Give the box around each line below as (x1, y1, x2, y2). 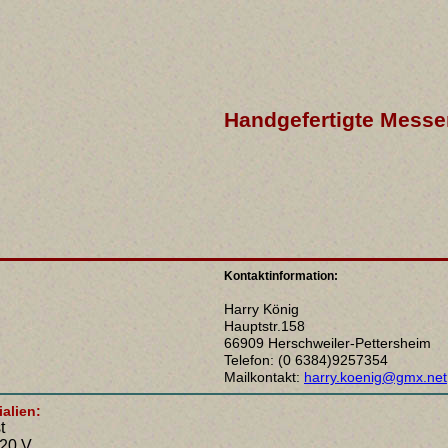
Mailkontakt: (224, 369, 304, 385)
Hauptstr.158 (224, 318, 305, 334)
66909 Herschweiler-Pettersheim (224, 335, 431, 351)
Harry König (224, 301, 299, 317)
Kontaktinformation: (224, 269, 338, 282)
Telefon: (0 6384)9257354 (224, 352, 388, 368)
